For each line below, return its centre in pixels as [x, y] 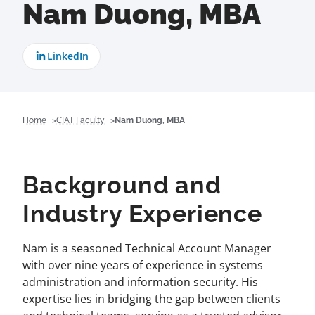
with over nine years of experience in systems [143, 265]
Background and [122, 185]
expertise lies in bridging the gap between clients [152, 299]
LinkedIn [67, 56]
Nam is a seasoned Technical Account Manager [147, 248]
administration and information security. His [140, 282]
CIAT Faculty [81, 120]
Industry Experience [142, 214]
